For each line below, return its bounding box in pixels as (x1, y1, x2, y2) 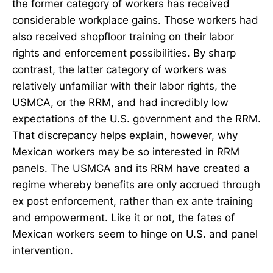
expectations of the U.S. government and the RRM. (12, 113, 261, 126)
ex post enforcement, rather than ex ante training (12, 195, 253, 208)
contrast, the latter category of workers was (12, 63, 227, 76)
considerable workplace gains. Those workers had (12, 14, 258, 27)
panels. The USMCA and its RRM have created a (12, 162, 250, 175)
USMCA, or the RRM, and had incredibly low (12, 96, 229, 109)
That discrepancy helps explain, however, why (12, 129, 238, 142)
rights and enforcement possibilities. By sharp (12, 47, 236, 60)
